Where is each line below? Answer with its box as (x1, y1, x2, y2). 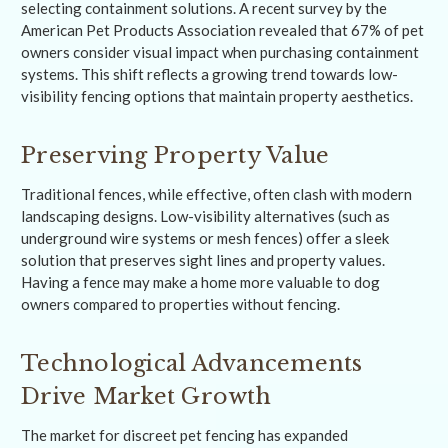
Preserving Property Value (21, 142, 330, 170)
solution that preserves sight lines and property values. (21, 251, 385, 270)
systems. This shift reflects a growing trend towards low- (21, 65, 398, 84)
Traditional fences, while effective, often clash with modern (21, 185, 412, 204)
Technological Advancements (21, 350, 363, 378)
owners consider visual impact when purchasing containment (21, 43, 419, 62)
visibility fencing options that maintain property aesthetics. (21, 87, 413, 106)
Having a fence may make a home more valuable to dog (21, 273, 380, 292)
